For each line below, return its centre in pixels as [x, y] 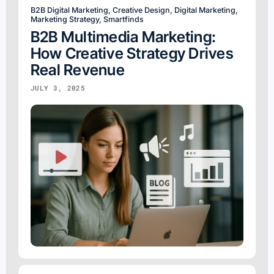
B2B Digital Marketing [69, 10]
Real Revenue [78, 69]
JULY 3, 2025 [58, 87]
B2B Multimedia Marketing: [124, 36]
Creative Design [141, 10]
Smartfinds [124, 19]
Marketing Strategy [65, 19]
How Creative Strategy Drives [132, 53]
